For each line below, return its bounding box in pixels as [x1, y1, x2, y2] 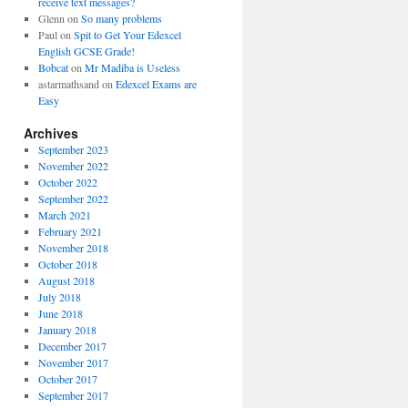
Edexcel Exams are [115, 76, 197, 91]
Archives [24, 124, 78, 142]
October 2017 [37, 372, 97, 386]
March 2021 [37, 208, 91, 222]
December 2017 [37, 339, 107, 353]
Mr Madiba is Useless [84, 60, 180, 75]
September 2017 [37, 388, 108, 403]
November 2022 [37, 158, 108, 173]
